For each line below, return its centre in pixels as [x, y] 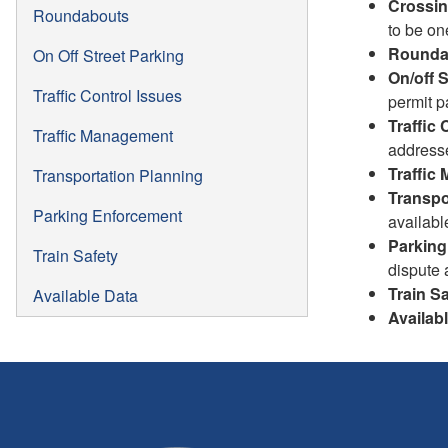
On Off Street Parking [108, 55]
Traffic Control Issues [107, 95]
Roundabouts [81, 15]
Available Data [85, 295]
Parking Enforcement [107, 215]
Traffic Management [103, 135]
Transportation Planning [118, 175]
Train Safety [75, 255]
